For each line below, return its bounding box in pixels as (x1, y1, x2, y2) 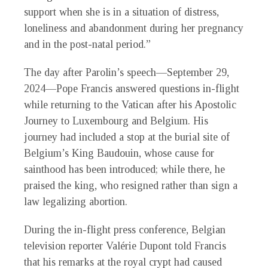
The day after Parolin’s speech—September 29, (24, 66, 229, 79)
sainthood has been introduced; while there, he (24, 163, 225, 176)
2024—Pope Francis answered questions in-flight (24, 83, 239, 95)
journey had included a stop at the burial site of (24, 131, 230, 144)
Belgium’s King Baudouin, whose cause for (24, 147, 214, 160)
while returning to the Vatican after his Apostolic (24, 99, 236, 111)
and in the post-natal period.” (24, 38, 151, 51)
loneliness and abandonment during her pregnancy (24, 22, 243, 35)
